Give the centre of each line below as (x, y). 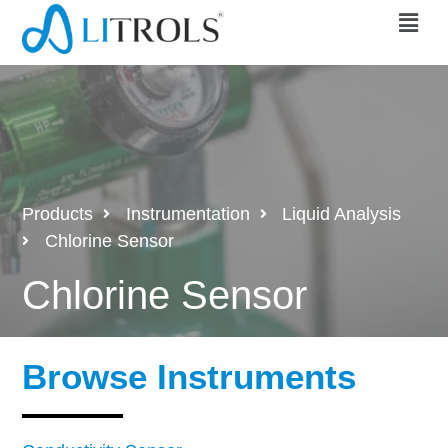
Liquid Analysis (342, 213)
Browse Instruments (189, 377)
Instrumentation (187, 213)
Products (58, 213)
